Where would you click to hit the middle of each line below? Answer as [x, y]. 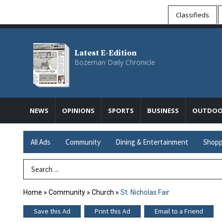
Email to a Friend [179, 211]
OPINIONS [78, 111]
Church [103, 193]
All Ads [41, 142]
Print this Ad [112, 211]
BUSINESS [163, 111]
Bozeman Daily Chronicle [115, 62]
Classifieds [193, 15]
